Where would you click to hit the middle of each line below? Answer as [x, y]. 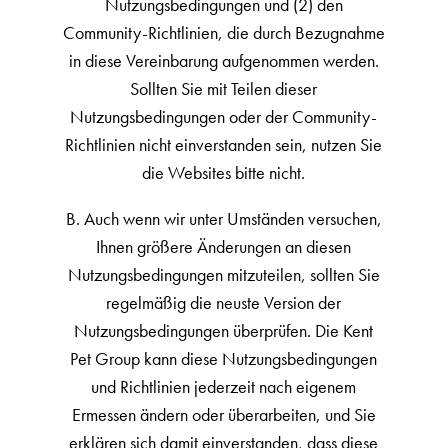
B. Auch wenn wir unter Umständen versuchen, [223, 218]
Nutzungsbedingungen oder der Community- [224, 116]
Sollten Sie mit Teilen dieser [224, 88]
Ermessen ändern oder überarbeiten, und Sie [223, 414]
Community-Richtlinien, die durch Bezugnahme [223, 32]
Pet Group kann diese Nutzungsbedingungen [224, 358]
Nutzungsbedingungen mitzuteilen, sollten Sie [223, 274]
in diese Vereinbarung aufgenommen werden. [223, 60]
